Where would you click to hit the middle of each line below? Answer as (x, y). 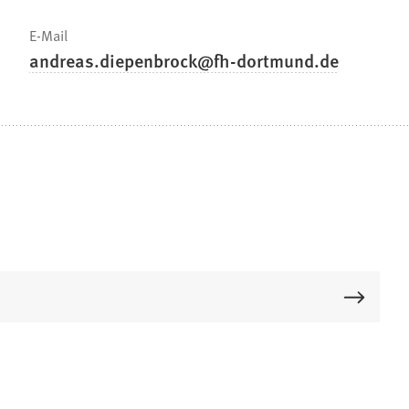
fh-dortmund (264, 61)
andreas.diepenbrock (113, 61)
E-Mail (48, 35)
